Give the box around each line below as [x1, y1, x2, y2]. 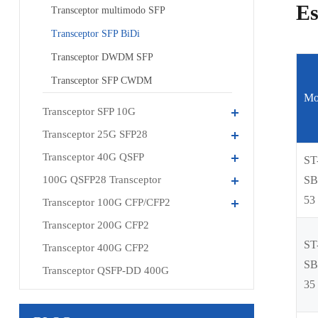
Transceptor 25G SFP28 [42, 128, 148, 140]
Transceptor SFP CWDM [50, 75, 152, 86]
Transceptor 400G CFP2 [42, 242, 149, 253]
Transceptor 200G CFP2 [42, 219, 149, 231]
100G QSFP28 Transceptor [42, 174, 161, 185]
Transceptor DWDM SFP [50, 52, 153, 62]
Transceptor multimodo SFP [50, 5, 165, 16]
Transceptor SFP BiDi [50, 28, 140, 39]
